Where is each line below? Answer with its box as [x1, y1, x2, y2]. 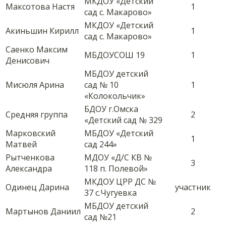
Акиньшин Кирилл [6, 25, 79, 37]
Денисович [6, 55, 49, 67]
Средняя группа [6, 109, 68, 121]
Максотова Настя [6, 1, 75, 13]
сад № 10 [84, 79, 119, 91]
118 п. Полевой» [84, 163, 148, 175]
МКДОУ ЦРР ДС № [84, 176, 156, 188]
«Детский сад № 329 [84, 115, 162, 126]
